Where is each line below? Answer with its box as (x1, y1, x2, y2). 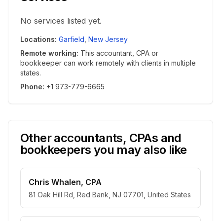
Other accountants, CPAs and (20, 131, 182, 145)
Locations (20, 35, 55, 43)
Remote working (20, 49, 76, 57)
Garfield (59, 35, 84, 43)
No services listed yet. (20, 16, 102, 26)
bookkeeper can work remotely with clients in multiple (20, 59, 196, 67)
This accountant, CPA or (80, 49, 158, 57)
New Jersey (88, 35, 128, 43)
